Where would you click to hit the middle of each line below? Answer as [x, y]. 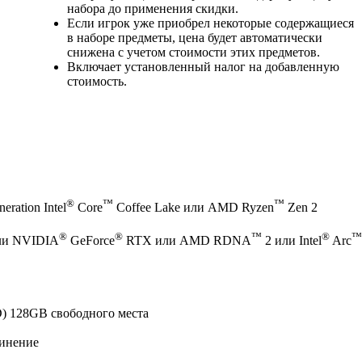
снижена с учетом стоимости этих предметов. [194, 52]
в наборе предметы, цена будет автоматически [195, 37]
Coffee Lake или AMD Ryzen [194, 208]
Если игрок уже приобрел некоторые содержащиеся [210, 23]
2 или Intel [292, 240]
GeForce [91, 240]
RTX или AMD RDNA [187, 240]
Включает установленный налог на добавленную [203, 66]
